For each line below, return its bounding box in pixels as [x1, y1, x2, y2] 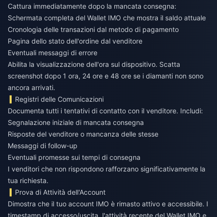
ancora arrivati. [8, 83, 55, 92]
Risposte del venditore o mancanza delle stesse [8, 130, 158, 139]
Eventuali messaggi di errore [8, 48, 97, 57]
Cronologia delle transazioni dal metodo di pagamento [8, 25, 179, 34]
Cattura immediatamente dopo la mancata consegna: [8, 2, 176, 11]
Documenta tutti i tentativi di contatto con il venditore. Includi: [8, 107, 203, 115]
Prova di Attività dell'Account [15, 188, 106, 197]
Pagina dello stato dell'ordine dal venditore [8, 37, 142, 46]
